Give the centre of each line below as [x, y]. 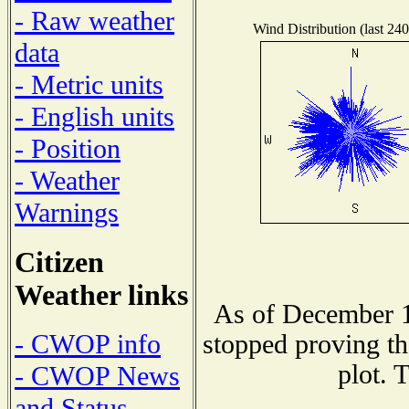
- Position [68, 148]
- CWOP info [88, 345]
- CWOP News [97, 377]
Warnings [67, 212]
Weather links [101, 295]
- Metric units [89, 84]
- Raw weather [94, 21]
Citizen [59, 262]
